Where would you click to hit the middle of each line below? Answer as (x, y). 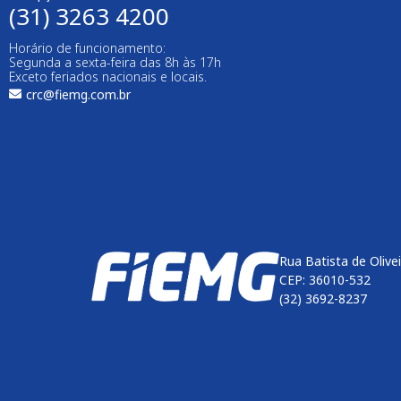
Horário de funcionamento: (87, 48)
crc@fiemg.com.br (78, 95)
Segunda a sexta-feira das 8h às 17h (115, 63)
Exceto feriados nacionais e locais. (108, 77)
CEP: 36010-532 (325, 280)
